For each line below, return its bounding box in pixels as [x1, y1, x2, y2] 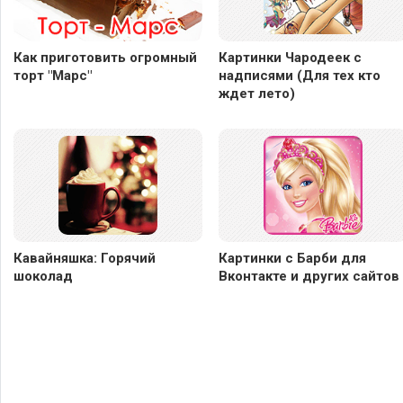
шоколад [13, 267, 73, 284]
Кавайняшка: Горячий [13, 249, 156, 266]
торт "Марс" [13, 67, 92, 84]
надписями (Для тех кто [219, 67, 381, 84]
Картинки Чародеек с [219, 49, 362, 66]
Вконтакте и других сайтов [219, 267, 399, 284]
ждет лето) [219, 85, 295, 102]
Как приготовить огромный [13, 49, 197, 66]
